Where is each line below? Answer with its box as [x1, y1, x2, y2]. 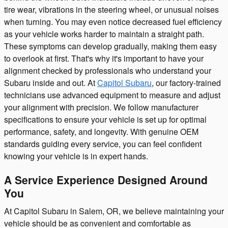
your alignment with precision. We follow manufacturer [4, 101, 198, 113]
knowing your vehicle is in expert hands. [4, 150, 148, 162]
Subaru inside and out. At [4, 77, 97, 89]
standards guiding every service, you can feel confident [4, 138, 202, 150]
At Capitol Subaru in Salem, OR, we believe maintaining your [4, 205, 224, 217]
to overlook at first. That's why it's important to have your [4, 52, 204, 65]
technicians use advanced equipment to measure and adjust [4, 89, 220, 101]
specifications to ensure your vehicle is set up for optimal [4, 113, 207, 126]
